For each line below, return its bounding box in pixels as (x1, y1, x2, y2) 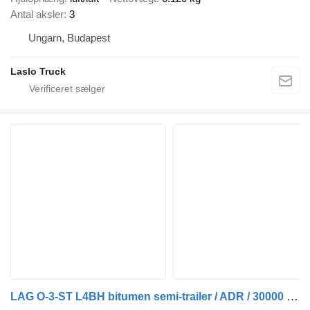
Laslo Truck (10, 65, 66, 77)
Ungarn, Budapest (28, 31, 110, 44)
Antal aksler (10, 8, 64, 20)
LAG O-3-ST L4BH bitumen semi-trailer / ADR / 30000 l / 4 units (286, 289, 298, 303)
